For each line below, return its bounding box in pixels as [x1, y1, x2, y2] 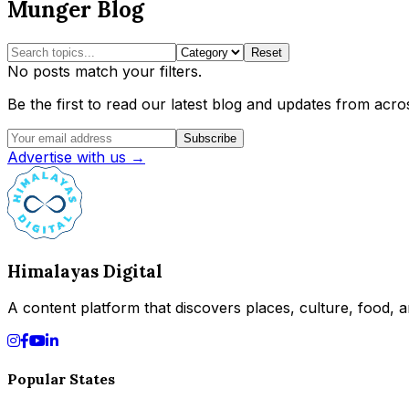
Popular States [7, 369, 115, 388]
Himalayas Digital [7, 259, 163, 282]
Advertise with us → [7, 148, 145, 167]
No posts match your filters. [7, 62, 202, 81]
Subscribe [184, 131, 236, 146]
